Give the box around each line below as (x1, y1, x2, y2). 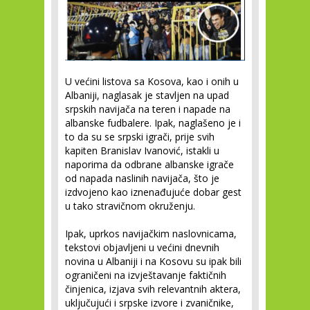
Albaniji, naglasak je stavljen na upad (65, 88, 229, 102)
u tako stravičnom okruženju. (65, 199, 195, 212)
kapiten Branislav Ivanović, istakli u (65, 143, 219, 157)
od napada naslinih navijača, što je (65, 171, 219, 185)
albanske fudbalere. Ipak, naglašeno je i (65, 116, 241, 129)
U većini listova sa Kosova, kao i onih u (65, 74, 239, 88)
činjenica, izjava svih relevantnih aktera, (65, 282, 241, 295)
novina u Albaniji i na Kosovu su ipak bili (65, 254, 241, 268)
